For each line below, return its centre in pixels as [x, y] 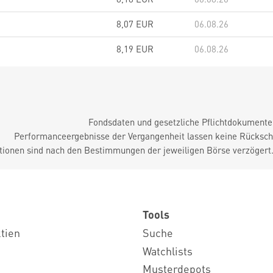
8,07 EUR [135, 24]
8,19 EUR [135, 49]
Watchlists [168, 250]
